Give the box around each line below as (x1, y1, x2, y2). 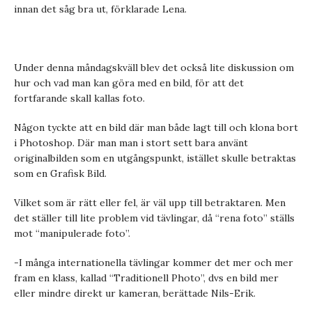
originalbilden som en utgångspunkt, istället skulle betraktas (14, 152, 296, 164)
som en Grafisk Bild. (14, 167, 107, 180)
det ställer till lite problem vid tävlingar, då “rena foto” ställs (14, 212, 295, 224)
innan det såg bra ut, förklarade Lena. (14, 3, 187, 15)
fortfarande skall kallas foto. (14, 92, 145, 104)
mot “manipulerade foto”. (14, 227, 130, 240)
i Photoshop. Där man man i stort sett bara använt (14, 136, 248, 149)
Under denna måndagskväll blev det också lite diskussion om (14, 61, 294, 74)
